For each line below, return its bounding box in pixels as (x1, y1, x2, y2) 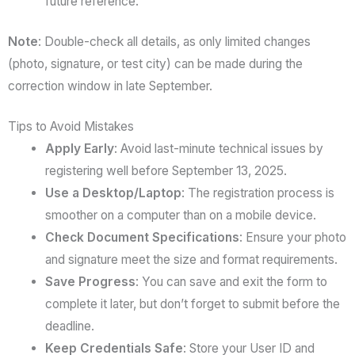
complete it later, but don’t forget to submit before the (44, 296, 340, 312)
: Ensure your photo (239, 230, 346, 246)
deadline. (44, 319, 94, 334)
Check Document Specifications (44, 230, 239, 246)
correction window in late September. (8, 78, 212, 94)
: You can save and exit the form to (135, 274, 327, 290)
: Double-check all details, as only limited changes (38, 33, 311, 49)
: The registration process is (181, 185, 334, 201)
